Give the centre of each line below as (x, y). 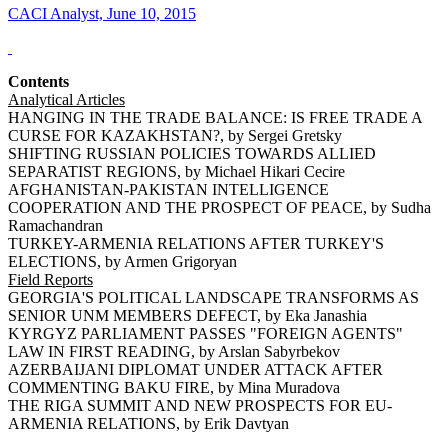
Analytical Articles (66, 100)
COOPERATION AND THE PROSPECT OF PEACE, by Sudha (219, 208)
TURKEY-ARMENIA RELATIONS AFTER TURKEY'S (196, 244)
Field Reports (50, 280)
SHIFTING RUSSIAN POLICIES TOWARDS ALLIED (192, 154)
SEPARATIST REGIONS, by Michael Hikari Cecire (176, 172)
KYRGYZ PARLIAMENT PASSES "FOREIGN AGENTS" (205, 334)
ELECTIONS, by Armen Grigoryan (122, 262)
